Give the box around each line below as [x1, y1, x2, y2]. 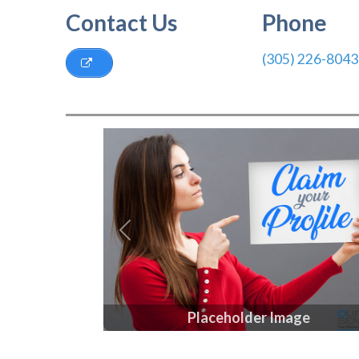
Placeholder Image [187, 309, 310, 327]
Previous [123, 231, 179, 248]
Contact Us [66, 9, 178, 36]
